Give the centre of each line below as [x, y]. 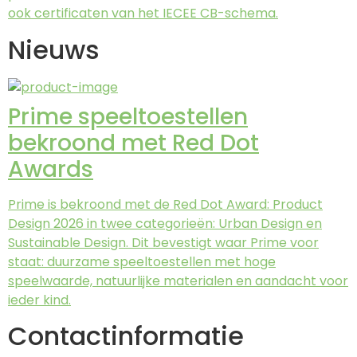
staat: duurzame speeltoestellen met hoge [142, 261]
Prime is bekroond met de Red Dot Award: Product [165, 204]
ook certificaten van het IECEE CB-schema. [143, 14]
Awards [51, 169]
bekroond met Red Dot [133, 143]
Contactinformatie [126, 335]
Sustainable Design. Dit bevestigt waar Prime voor [163, 242]
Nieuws [54, 49]
